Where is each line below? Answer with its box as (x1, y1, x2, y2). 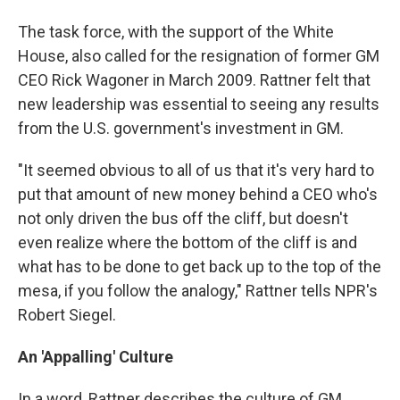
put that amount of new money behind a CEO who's (18, 185, 378, 204)
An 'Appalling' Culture (18, 347, 173, 366)
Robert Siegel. (18, 305, 116, 324)
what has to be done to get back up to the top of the (18, 257, 381, 276)
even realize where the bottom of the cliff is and (18, 233, 357, 252)
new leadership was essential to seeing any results (18, 95, 379, 113)
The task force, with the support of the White (18, 22, 334, 41)
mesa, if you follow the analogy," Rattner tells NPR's (18, 281, 378, 300)
